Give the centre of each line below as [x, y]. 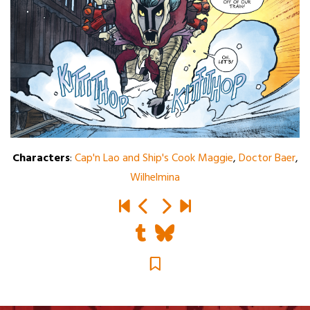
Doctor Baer [267, 159]
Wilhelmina [155, 178]
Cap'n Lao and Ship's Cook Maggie [154, 159]
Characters [41, 159]
